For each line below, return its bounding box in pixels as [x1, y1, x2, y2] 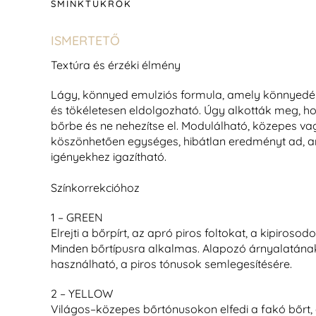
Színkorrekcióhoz [51, 180, 140, 195]
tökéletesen [66, 102, 129, 117]
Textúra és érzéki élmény [51, 57, 181, 72]
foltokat [205, 225, 245, 240]
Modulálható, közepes [181, 118, 297, 133]
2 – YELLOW [51, 286, 113, 300]
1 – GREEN [51, 209, 103, 224]
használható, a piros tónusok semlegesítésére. [51, 256, 292, 271]
